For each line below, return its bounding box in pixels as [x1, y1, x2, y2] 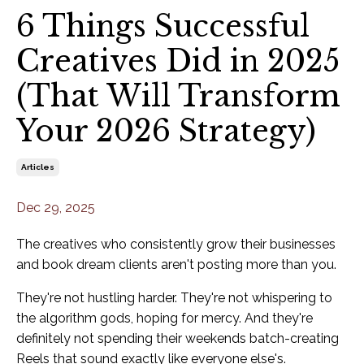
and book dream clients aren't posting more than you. [16, 256, 336, 272]
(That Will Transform [16, 77, 340, 115]
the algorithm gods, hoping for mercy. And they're [16, 310, 313, 326]
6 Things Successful [16, 7, 310, 45]
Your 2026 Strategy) [16, 112, 316, 149]
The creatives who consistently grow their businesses [16, 236, 336, 252]
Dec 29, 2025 [16, 199, 95, 215]
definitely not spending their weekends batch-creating [16, 330, 339, 346]
